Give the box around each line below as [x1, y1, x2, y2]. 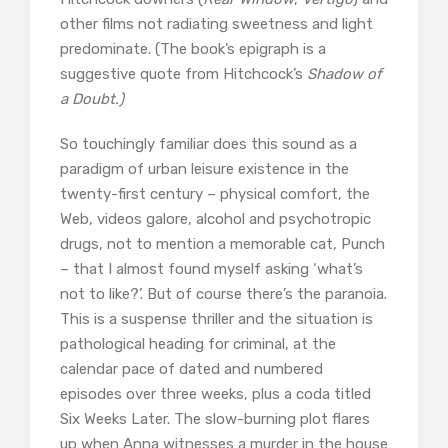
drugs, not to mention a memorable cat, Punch [60, 235, 385, 254]
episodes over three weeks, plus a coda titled [60, 385, 371, 404]
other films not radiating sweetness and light [60, 15, 373, 34]
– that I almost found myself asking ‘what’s [60, 260, 363, 279]
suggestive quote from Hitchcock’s [60, 65, 307, 84]
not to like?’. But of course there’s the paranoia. [60, 285, 387, 304]
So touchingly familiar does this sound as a [60, 135, 357, 154]
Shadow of [307, 65, 382, 84]
